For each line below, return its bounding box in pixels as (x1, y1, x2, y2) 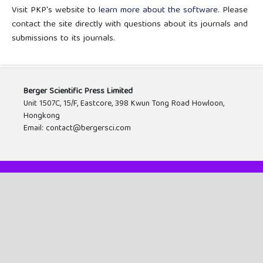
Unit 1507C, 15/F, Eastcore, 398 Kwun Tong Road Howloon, (23, 96, 224, 111)
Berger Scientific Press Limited (23, 84, 133, 99)
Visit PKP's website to (11, 2, 99, 18)
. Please (217, 2, 248, 18)
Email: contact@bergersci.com (23, 121, 131, 136)
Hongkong (23, 109, 60, 123)
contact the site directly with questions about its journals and (11, 16, 248, 32)
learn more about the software (98, 2, 218, 18)
